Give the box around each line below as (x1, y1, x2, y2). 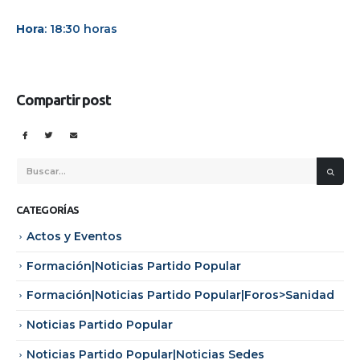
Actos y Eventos (27, 228, 122, 243)
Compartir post (16, 92, 112, 108)
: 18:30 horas (44, 21, 117, 36)
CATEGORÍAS (16, 203, 80, 215)
